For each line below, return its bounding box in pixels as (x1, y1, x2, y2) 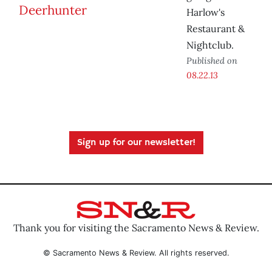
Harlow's (186, 6, 225, 19)
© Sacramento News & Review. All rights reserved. (42, 248, 229, 257)
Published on (186, 55, 237, 67)
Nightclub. (186, 39, 234, 52)
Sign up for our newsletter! (76, 137, 195, 149)
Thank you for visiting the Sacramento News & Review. (13, 221, 259, 234)
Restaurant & (186, 22, 245, 35)
